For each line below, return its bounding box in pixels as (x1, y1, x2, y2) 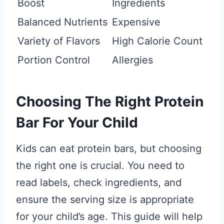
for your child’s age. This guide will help (16, 210, 202, 222)
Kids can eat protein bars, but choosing (16, 142, 201, 154)
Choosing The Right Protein (16, 93, 203, 110)
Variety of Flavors (17, 35, 100, 47)
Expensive (112, 16, 160, 28)
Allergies (112, 54, 153, 66)
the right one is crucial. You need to (16, 159, 184, 171)
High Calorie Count (112, 35, 202, 47)
